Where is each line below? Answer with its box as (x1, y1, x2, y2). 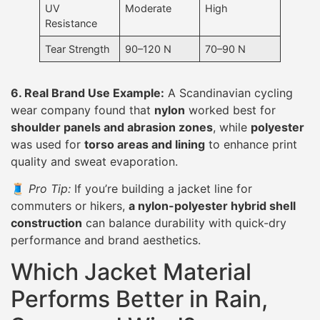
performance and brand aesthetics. (11, 233, 201, 248)
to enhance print (205, 136, 297, 151)
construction (11, 216, 82, 231)
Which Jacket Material (11, 258, 251, 286)
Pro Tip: (29, 181, 71, 196)
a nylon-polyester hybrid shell (129, 199, 296, 214)
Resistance (45, 16, 98, 29)
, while (213, 119, 251, 134)
